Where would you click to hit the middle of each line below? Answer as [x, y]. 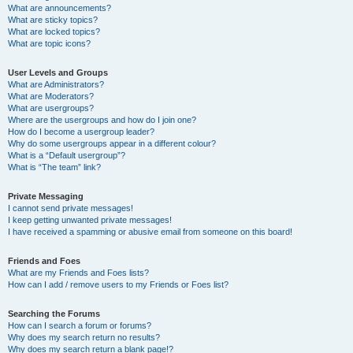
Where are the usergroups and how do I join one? [102, 120]
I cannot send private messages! [71, 208]
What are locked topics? [54, 32]
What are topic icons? [49, 43]
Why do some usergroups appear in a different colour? [112, 143]
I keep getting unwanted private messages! [90, 220]
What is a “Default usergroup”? [67, 155]
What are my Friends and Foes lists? [78, 273]
